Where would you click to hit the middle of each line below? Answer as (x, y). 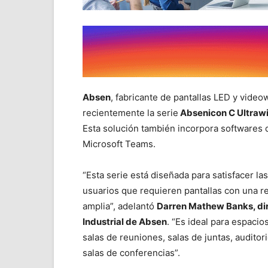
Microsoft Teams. (119, 144)
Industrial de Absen (125, 222)
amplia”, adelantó (120, 206)
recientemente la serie (130, 113)
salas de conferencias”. (131, 253)
